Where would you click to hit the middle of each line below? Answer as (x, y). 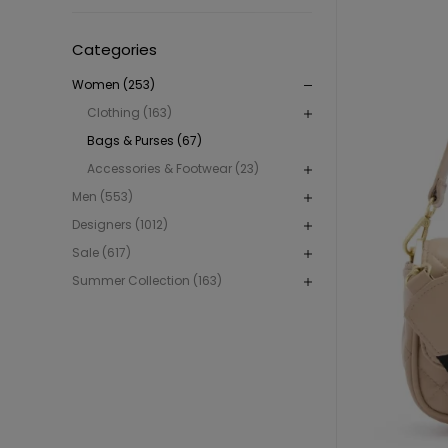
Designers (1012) (120, 225)
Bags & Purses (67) (144, 141)
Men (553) (102, 197)
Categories (114, 50)
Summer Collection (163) (147, 281)
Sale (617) (101, 253)
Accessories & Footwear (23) (173, 169)
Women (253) (113, 85)
